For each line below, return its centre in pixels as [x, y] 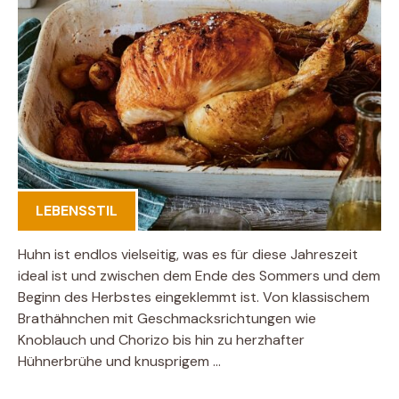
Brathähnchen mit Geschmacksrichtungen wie [167, 318]
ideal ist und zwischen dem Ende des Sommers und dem [199, 276]
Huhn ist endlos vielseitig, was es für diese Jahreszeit [188, 254]
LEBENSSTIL [77, 211]
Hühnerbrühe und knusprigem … [119, 361]
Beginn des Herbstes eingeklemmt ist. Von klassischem [194, 297]
